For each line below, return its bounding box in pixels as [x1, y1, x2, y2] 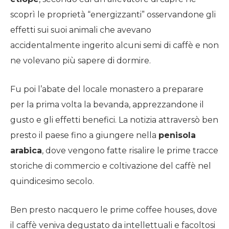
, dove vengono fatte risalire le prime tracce [42, 145, 218, 155]
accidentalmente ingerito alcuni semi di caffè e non [10, 40, 219, 50]
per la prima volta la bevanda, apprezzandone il [10, 99, 204, 109]
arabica [10, 145, 42, 155]
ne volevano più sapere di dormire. [10, 55, 151, 65]
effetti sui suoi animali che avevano [10, 25, 151, 35]
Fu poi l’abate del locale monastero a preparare [10, 84, 203, 94]
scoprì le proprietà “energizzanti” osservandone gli [10, 9, 216, 19]
